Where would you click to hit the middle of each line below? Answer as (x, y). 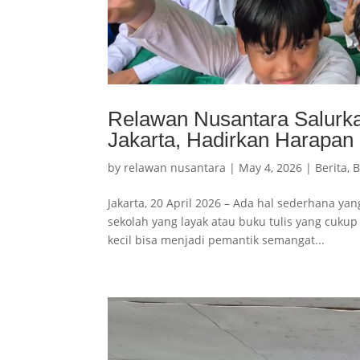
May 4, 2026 (271, 167)
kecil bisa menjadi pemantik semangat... (217, 239)
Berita (331, 167)
